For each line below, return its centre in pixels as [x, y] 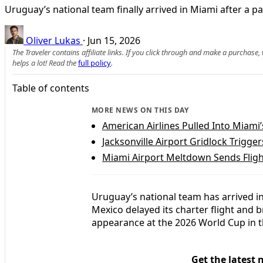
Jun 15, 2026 [114, 40]
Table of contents [51, 88]
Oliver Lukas [53, 40]
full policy [95, 63]
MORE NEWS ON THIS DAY [140, 110]
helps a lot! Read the [45, 63]
